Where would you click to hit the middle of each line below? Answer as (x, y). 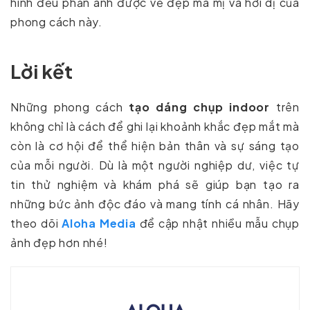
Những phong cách (70, 107)
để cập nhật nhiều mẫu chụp (218, 224)
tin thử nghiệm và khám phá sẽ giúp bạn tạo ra (155, 185)
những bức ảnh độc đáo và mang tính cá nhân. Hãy (155, 204)
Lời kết (42, 72)
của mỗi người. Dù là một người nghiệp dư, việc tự (155, 165)
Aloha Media (99, 224)
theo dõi (36, 224)
